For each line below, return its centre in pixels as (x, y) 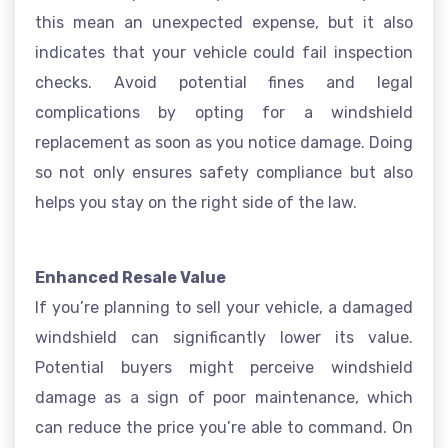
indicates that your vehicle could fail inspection (224, 52)
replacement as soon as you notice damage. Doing (224, 142)
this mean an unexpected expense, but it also (224, 22)
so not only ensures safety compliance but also (224, 172)
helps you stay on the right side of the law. (196, 202)
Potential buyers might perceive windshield (224, 367)
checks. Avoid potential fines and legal (224, 82)
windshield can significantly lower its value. (224, 337)
